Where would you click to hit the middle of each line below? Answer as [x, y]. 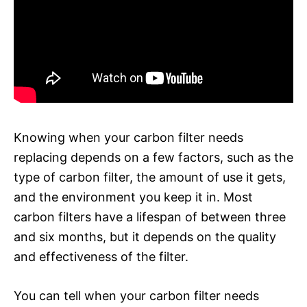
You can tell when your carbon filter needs [136, 295]
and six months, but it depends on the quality [145, 236]
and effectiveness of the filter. [101, 256]
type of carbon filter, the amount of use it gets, [150, 177]
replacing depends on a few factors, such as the [153, 157]
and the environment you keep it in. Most [133, 197]
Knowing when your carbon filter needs [128, 137]
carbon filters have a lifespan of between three [150, 217]
